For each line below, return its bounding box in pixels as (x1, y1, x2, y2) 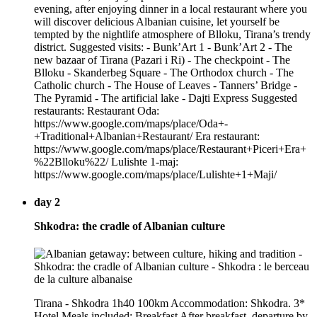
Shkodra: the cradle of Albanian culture (34, 220, 225, 233)
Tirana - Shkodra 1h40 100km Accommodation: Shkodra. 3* (34, 297, 305, 310)
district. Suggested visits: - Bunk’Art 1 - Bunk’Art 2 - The (34, 40, 292, 53)
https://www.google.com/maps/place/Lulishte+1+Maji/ (34, 168, 277, 180)
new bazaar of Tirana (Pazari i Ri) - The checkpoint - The (34, 53, 290, 66)
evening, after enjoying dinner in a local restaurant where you (34, 2, 307, 15)
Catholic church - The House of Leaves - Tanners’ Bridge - (34, 79, 297, 91)
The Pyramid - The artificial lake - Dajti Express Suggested (34, 91, 297, 104)
